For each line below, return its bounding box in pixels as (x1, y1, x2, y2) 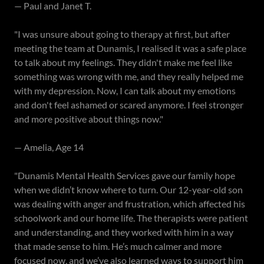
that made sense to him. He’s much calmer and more (14, 240, 222, 252)
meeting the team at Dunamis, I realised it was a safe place (14, 42, 246, 54)
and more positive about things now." (14, 113, 163, 124)
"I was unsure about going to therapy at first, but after (14, 28, 230, 39)
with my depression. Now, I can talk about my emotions (14, 84, 236, 96)
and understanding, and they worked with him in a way (14, 226, 233, 237)
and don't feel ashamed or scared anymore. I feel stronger (14, 98, 243, 110)
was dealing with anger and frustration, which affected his (14, 197, 245, 209)
